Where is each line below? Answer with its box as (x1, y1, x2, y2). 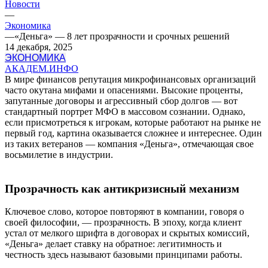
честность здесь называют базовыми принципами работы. (5, 249, 242, 260)
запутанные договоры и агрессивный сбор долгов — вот (5, 95, 237, 106)
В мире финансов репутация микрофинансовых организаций (5, 74, 256, 84)
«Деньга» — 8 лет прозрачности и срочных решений (14, 31, 230, 41)
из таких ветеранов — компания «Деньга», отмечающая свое (5, 138, 254, 149)
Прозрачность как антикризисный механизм (5, 182, 239, 195)
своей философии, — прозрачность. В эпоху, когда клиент (5, 217, 242, 228)
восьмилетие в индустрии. (5, 149, 113, 160)
